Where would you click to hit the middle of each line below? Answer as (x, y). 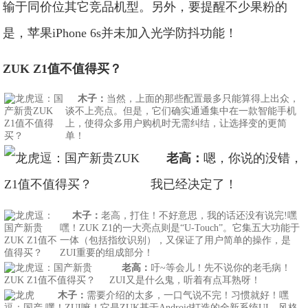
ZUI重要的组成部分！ (107, 253)
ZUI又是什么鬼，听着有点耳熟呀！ (185, 280)
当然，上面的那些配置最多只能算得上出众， (203, 99)
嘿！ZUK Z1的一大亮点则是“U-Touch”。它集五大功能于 (180, 228)
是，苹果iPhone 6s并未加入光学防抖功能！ (120, 33)
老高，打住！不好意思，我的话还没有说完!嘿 (199, 216)
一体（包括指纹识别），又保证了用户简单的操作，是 (176, 240)
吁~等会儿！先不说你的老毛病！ (221, 268)
